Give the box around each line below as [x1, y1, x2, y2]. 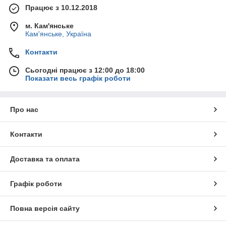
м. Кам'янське [25, 22, 74, 30]
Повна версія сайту [10, 204, 80, 213]
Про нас [10, 105, 38, 114]
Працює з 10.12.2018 [25, 4, 97, 12]
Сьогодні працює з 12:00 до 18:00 [25, 66, 145, 75]
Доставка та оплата [10, 155, 80, 163]
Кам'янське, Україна [25, 30, 91, 38]
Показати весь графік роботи [25, 74, 131, 83]
